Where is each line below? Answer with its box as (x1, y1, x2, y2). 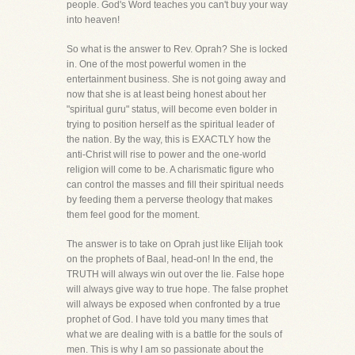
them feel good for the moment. (67, 209, 200, 220)
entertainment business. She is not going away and (67, 74, 286, 85)
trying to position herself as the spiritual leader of (67, 119, 274, 130)
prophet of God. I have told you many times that (67, 314, 268, 325)
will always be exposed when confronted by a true (67, 299, 281, 310)
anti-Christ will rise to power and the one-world (67, 149, 266, 160)
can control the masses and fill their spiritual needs (67, 179, 284, 190)
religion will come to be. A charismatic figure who (67, 164, 274, 175)
